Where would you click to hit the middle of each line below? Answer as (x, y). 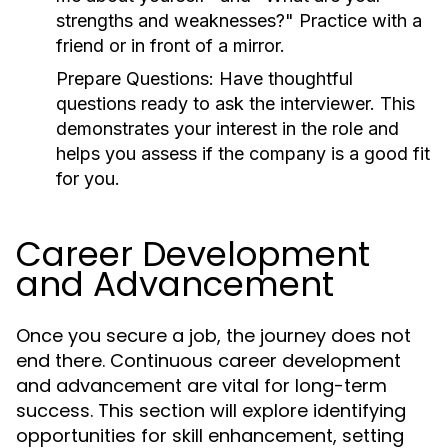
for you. (88, 178)
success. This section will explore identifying (211, 410)
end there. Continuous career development (208, 360)
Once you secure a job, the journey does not (213, 335)
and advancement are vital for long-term (201, 385)
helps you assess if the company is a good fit (243, 153)
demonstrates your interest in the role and (227, 128)
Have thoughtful (283, 78)
